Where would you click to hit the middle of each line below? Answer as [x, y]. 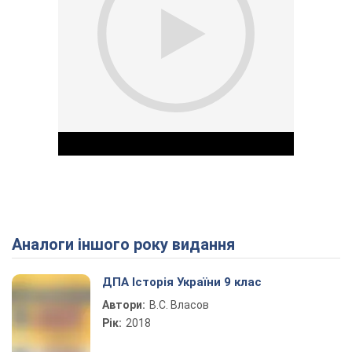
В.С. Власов [179, 305]
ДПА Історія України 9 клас [182, 282]
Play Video [233, 248]
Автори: [124, 305]
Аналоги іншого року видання [128, 244]
